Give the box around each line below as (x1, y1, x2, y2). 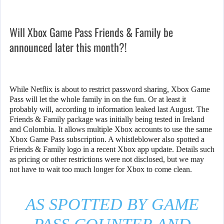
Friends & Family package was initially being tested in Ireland (9, 115, 204, 124)
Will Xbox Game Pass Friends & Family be (9, 24, 173, 40)
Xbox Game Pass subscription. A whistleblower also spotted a (9, 135, 204, 144)
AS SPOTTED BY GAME (25, 195, 199, 214)
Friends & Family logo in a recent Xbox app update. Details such (9, 145, 214, 154)
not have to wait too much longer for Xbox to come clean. (9, 165, 192, 174)
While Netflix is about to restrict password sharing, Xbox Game (9, 85, 210, 94)
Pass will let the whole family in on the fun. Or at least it (9, 95, 186, 104)
